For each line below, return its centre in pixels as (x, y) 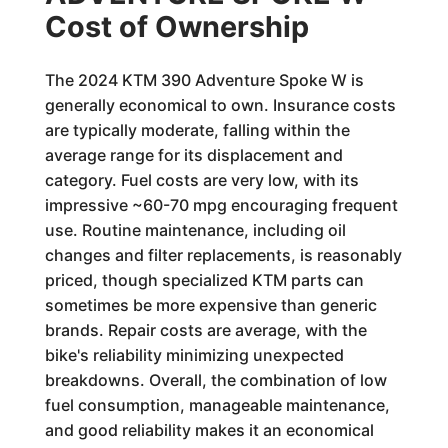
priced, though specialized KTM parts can (204, 280)
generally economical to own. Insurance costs (220, 105)
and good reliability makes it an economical (209, 430)
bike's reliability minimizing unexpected (194, 355)
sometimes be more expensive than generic (210, 305)
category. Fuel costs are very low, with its (201, 180)
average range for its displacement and (193, 155)
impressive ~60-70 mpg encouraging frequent (221, 205)
